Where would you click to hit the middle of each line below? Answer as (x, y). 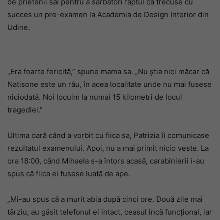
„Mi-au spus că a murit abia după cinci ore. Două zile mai (105, 199)
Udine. (19, 27)
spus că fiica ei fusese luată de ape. (69, 173)
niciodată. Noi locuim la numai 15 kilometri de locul (95, 97)
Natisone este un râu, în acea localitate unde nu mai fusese (110, 84)
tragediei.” (25, 110)
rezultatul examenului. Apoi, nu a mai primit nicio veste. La (108, 148)
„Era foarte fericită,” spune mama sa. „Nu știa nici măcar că (108, 71)
